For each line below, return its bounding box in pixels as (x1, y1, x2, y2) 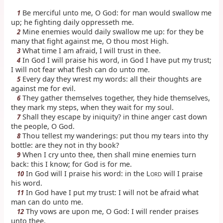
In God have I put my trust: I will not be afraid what (24, 187, 199, 197)
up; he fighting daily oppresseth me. (11, 17, 134, 27)
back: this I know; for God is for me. (11, 159, 132, 169)
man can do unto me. (11, 197, 84, 207)
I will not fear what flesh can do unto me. (11, 64, 150, 74)
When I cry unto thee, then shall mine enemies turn (20, 149, 197, 159)
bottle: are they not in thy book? (11, 140, 119, 150)
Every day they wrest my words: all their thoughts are (20, 74, 202, 84)
